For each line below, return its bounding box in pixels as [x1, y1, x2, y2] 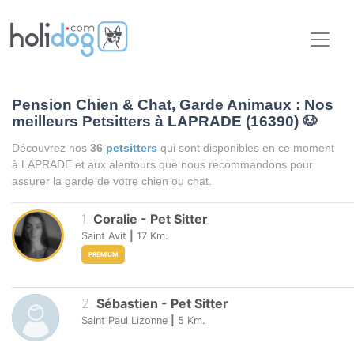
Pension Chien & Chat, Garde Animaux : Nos [12, 96, 333, 114]
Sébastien [96, 296, 158, 312]
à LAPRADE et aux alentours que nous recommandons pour [12, 158, 313, 171]
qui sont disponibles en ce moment [160, 141, 334, 155]
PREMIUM [88, 250, 118, 258]
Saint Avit [81, 230, 126, 243]
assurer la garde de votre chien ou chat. [12, 175, 212, 188]
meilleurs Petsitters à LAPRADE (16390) [12, 113, 303, 130]
